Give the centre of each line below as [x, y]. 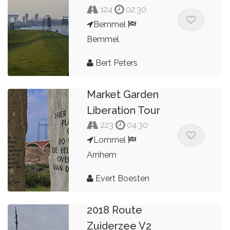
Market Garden [123, 94]
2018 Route [115, 210]
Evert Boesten [122, 178]
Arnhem [102, 155]
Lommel [111, 140]
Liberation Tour [124, 110]
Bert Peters [116, 63]
